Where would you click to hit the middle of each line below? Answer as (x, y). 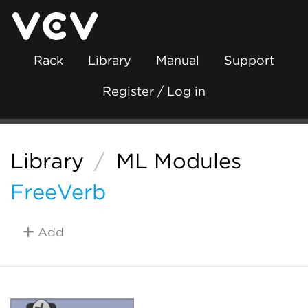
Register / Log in (154, 91)
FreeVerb (58, 192)
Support (249, 60)
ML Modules (178, 161)
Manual (178, 60)
